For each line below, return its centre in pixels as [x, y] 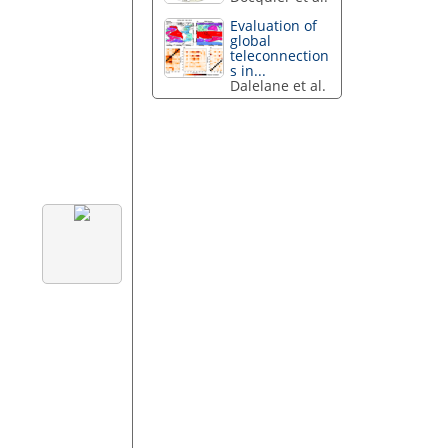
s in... [248, 71]
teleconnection [280, 56]
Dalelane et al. [278, 86]
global [251, 41]
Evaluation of [274, 26]
